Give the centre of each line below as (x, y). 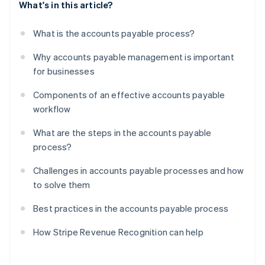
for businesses (64, 71)
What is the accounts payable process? (114, 33)
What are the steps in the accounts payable (122, 133)
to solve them (62, 185)
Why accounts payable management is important (134, 57)
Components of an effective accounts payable (129, 95)
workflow (52, 109)
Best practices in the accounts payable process (131, 209)
